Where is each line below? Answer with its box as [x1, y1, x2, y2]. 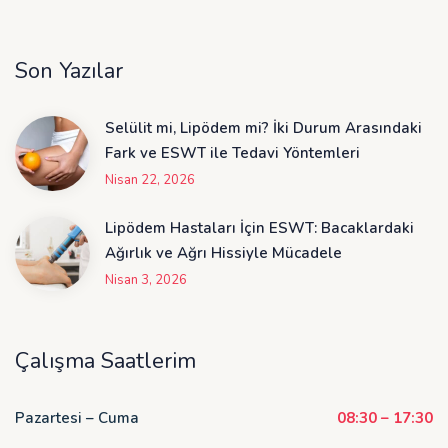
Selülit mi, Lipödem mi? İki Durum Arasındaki [105, 118, 422, 139]
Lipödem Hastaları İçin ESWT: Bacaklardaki [105, 218, 414, 239]
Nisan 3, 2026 [105, 271, 187, 290]
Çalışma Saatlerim [15, 346, 196, 377]
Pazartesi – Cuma [15, 408, 139, 429]
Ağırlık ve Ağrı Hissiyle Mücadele [105, 243, 342, 264]
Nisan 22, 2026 [105, 171, 195, 190]
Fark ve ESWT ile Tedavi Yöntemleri [105, 143, 360, 164]
